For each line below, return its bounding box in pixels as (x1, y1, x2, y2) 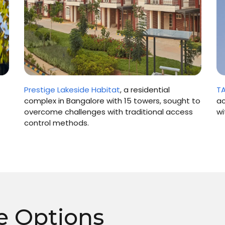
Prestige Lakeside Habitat (24, 84, 120, 95)
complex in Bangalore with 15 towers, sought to (24, 95, 200, 106)
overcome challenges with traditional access (24, 106, 193, 117)
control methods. (24, 117, 89, 128)
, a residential (120, 84, 170, 95)
